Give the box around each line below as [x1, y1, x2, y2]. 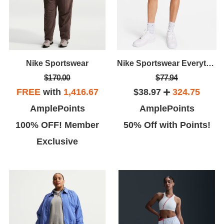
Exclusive [36, 136, 78, 146]
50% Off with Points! [123, 119, 210, 130]
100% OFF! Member [15, 119, 99, 130]
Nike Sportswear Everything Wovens [206, 58, 214, 67]
